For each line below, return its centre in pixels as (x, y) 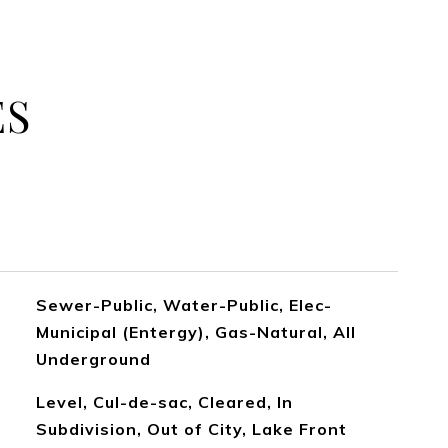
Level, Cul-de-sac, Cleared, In (164, 402)
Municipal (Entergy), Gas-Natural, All (195, 332)
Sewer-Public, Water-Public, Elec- (183, 305)
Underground (93, 359)
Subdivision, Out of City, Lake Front (191, 429)
